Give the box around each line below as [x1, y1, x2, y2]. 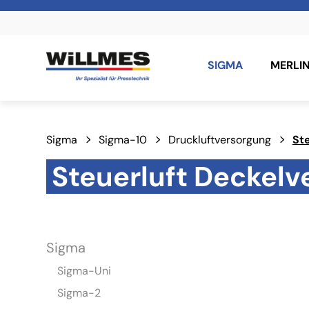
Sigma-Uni [57, 263, 112, 279]
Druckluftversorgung [168, 132, 271, 148]
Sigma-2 [57, 286, 101, 301]
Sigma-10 [99, 132, 148, 148]
